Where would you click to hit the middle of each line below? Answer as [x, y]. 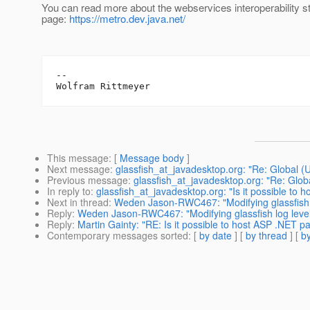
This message [78, 158]
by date [216, 236]
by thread [266, 236]
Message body [152, 158]
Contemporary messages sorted [118, 236]
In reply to [69, 191]
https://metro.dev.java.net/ [127, 19]
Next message [79, 169]
